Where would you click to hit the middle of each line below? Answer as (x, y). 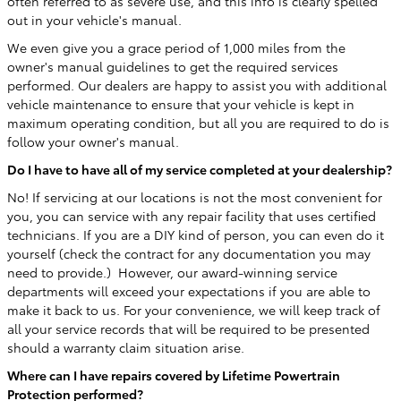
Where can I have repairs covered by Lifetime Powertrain (174, 375)
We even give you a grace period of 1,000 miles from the (176, 47)
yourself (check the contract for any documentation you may (189, 253)
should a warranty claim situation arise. (128, 347)
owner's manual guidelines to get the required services (173, 66)
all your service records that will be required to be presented (188, 328)
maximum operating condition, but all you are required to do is (198, 123)
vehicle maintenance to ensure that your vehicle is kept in (181, 104)
